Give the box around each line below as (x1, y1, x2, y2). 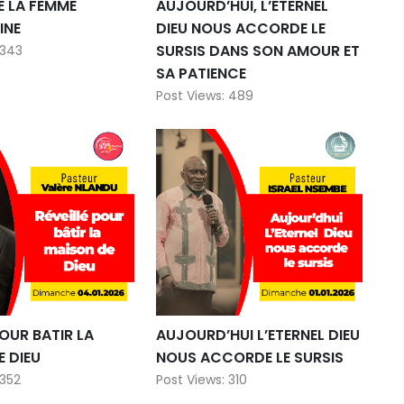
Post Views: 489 (155, 158, 253, 177)
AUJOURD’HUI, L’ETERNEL (155, 67, 328, 88)
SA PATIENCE (155, 134, 246, 156)
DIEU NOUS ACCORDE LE (155, 89, 326, 111)
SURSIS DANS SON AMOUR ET (155, 112, 360, 133)
